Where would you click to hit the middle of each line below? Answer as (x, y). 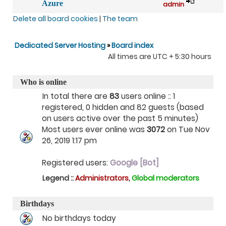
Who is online (43, 82)
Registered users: (76, 163)
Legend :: (59, 178)
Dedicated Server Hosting (61, 45)
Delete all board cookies (55, 19)
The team (120, 19)
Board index (132, 45)
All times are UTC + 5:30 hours (160, 56)
